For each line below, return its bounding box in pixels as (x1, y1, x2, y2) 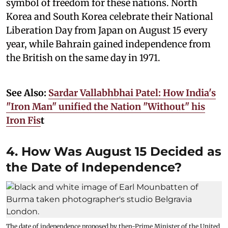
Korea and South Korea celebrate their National (6, 11, 213, 23)
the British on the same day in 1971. (6, 52, 160, 64)
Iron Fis (6, 115, 41, 127)
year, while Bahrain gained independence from (6, 38, 211, 50)
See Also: (6, 87, 48, 99)
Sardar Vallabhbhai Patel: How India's (48, 87, 216, 99)
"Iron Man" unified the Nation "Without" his (6, 101, 205, 113)
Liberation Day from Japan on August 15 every (6, 24, 207, 37)
